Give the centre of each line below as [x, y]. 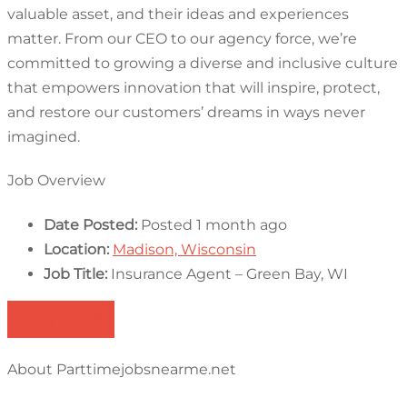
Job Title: [75, 273]
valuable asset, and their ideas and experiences [178, 15]
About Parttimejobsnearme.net [122, 370]
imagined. [44, 137]
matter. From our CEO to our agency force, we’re [182, 39]
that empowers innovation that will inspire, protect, [194, 88]
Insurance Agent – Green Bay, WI [229, 273]
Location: [76, 249]
